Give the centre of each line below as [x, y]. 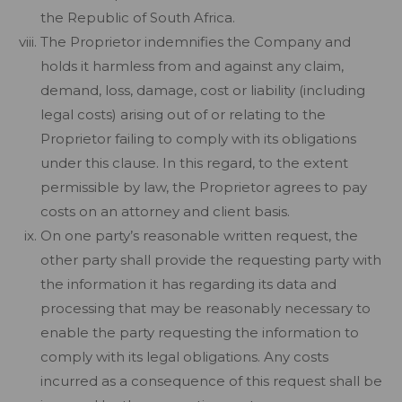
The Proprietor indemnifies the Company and [196, 42]
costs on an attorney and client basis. [165, 211]
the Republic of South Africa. [138, 17]
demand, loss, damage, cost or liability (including [203, 90]
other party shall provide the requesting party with [211, 260]
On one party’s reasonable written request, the [199, 236]
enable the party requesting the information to [200, 332]
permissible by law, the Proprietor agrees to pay [204, 187]
